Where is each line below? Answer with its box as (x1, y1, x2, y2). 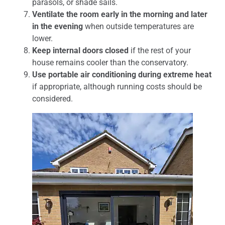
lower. (32, 34, 53, 43)
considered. (32, 94, 73, 103)
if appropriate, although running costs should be (32, 82, 202, 91)
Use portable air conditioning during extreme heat (32, 70, 211, 79)
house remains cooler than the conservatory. (32, 58, 188, 67)
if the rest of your (129, 46, 191, 55)
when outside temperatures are (83, 22, 194, 31)
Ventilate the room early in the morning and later (32, 10, 207, 19)
